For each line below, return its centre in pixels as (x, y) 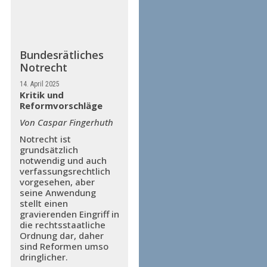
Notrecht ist (45, 139)
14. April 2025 (39, 84)
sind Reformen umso (64, 246)
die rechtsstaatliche (62, 225)
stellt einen (44, 204)
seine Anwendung (58, 193)
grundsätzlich (49, 150)
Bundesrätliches (61, 55)
